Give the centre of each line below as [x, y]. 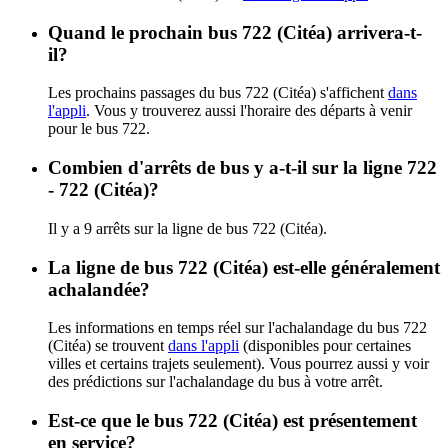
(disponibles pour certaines [325, 346]
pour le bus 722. [99, 129]
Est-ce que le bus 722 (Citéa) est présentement [232, 420]
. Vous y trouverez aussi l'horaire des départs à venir [249, 111]
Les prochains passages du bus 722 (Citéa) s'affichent [218, 93]
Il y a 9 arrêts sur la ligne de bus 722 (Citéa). [187, 228]
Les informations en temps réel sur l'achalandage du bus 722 [237, 328]
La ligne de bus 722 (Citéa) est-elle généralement [244, 267]
